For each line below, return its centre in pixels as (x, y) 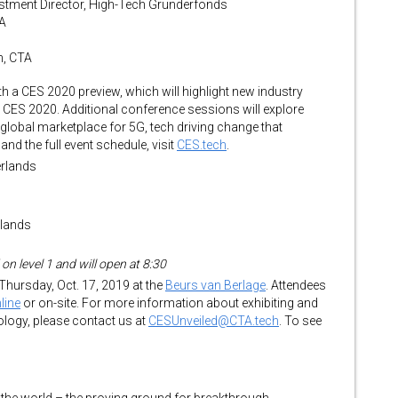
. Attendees (296, 285)
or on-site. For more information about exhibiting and (169, 303)
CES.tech (202, 145)
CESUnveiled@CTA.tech (214, 321)
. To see (300, 321)
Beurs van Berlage (215, 285)
